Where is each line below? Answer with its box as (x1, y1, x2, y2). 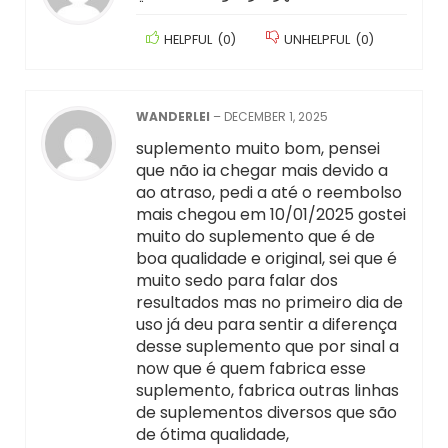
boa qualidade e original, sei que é (135, 247, 397, 271)
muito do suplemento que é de (135, 225, 375, 249)
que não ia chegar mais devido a (135, 159, 388, 183)
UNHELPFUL (283, 31, 350, 49)
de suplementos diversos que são (135, 401, 397, 425)
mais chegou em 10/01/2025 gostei (135, 203, 406, 227)
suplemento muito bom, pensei (135, 137, 380, 161)
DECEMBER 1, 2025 (223, 108, 328, 126)
